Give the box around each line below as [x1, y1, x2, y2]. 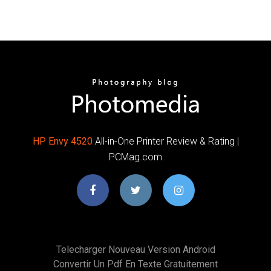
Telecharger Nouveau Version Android [56, 243, 215, 255]
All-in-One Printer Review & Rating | [92, 135, 239, 147]
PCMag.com [109, 151, 162, 163]
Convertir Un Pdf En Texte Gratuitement [53, 258, 218, 270]
